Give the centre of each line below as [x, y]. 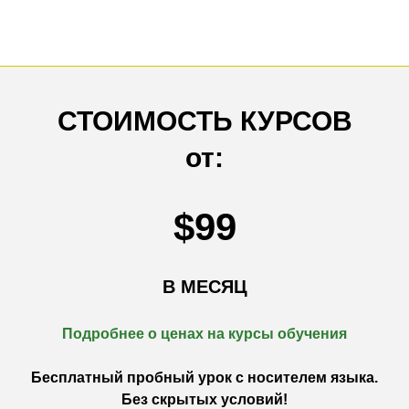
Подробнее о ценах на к [149, 334]
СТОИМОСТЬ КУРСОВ [204, 121]
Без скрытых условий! [204, 399]
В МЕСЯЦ [204, 287]
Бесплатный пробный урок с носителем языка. [204, 378]
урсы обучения [291, 334]
